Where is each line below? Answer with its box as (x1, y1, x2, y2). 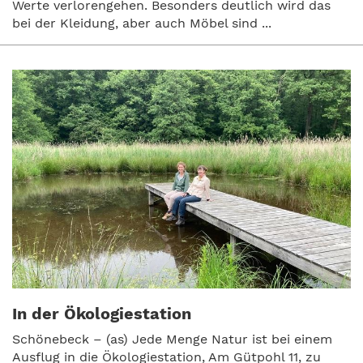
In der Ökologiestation (12, 303, 191, 323)
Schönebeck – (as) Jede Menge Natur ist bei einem (12, 331, 332, 347)
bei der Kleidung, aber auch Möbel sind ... (12, 15, 271, 31)
